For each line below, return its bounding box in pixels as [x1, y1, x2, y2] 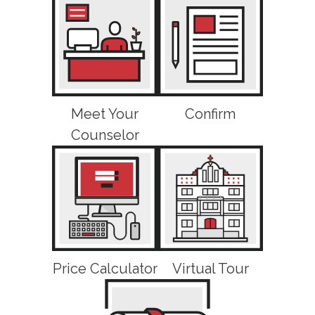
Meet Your [71, 105, 139, 122]
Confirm [185, 105, 236, 122]
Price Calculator [52, 259, 157, 277]
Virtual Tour [172, 259, 249, 277]
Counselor [70, 126, 139, 143]
